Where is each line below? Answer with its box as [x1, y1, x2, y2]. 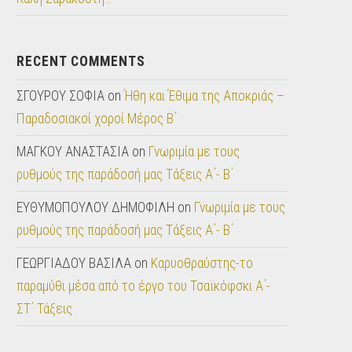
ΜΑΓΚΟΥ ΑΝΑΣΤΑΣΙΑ [16, 144, 130, 160]
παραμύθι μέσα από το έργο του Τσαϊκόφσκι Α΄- [16, 278, 271, 295]
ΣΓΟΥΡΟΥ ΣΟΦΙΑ [16, 88, 105, 104]
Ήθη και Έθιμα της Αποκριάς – [124, 88, 285, 104]
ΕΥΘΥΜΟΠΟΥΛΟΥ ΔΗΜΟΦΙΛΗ [16, 200, 175, 216]
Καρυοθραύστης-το [151, 255, 254, 272]
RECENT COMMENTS [16, 53, 146, 70]
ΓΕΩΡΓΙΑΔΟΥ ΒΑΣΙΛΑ [16, 255, 132, 272]
